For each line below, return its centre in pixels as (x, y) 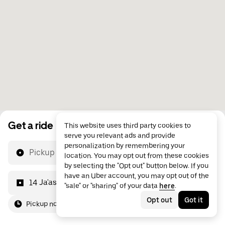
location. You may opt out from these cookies (137, 156)
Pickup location (58, 152)
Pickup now (44, 204)
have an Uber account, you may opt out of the (137, 176)
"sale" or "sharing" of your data (112, 186)
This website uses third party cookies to (128, 126)
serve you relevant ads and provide (120, 136)
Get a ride (31, 126)
